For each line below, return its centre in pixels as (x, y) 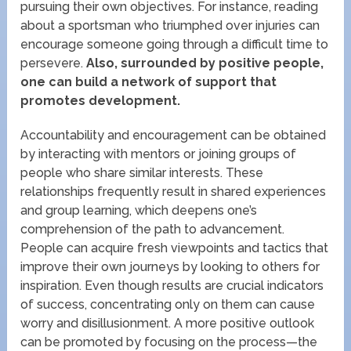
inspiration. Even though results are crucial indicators (172, 286)
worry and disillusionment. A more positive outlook (168, 324)
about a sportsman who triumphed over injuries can (170, 26)
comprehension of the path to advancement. (153, 230)
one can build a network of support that (149, 82)
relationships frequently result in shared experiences (174, 192)
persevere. (52, 63)
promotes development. (101, 101)
